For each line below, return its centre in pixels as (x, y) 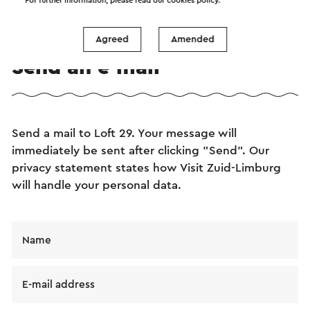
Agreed (112, 39)
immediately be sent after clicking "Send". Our (140, 150)
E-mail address (58, 284)
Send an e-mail (86, 67)
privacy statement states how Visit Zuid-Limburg (146, 167)
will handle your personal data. (97, 185)
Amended (193, 39)
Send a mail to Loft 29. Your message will (124, 133)
